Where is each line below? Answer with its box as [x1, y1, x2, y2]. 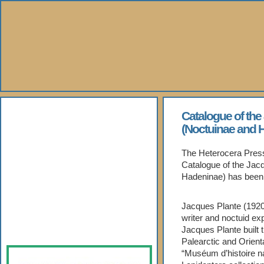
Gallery [18, 162, 62, 178]
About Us [18, 108, 76, 124]
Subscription [18, 216, 95, 232]
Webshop [18, 189, 77, 205]
